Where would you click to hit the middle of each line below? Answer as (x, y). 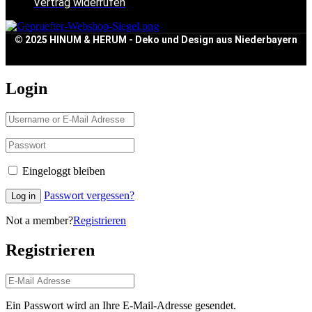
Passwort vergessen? (89, 196)
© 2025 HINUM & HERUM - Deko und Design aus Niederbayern (156, 40)
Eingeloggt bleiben (64, 171)
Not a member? (39, 221)
